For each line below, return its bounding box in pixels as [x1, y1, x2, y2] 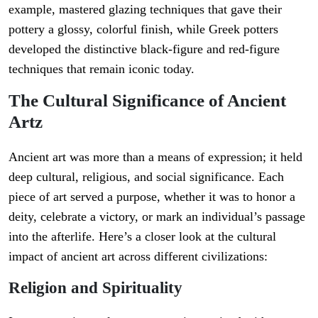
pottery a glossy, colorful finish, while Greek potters [9, 22, 278, 37]
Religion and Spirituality [9, 278, 182, 297]
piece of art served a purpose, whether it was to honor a [9, 190, 295, 204]
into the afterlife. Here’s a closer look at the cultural [9, 229, 276, 244]
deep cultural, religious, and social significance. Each [9, 170, 284, 185]
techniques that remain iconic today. [9, 62, 194, 77]
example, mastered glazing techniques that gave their [9, 2, 282, 17]
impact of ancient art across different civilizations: [9, 249, 268, 264]
